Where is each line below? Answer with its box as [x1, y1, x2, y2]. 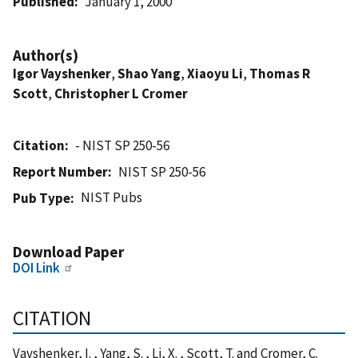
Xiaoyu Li [187, 64, 243, 82]
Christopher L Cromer [54, 84, 188, 102]
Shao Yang [117, 64, 181, 82]
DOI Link [13, 258, 60, 276]
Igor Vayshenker [13, 64, 111, 82]
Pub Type [13, 189, 70, 207]
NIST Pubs [81, 188, 143, 206]
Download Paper [13, 241, 124, 261]
